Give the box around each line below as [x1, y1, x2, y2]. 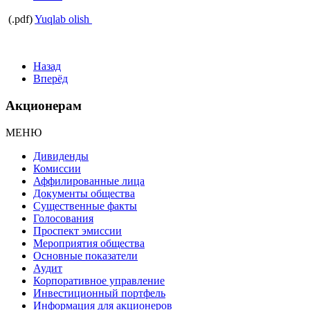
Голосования [33, 212, 93, 224]
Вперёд [33, 73, 68, 85]
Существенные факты [33, 199, 137, 212]
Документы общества [33, 187, 135, 199]
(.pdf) [6, 13, 35, 26]
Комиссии [33, 162, 81, 174]
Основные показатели [33, 249, 138, 262]
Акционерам [6, 98, 82, 113]
